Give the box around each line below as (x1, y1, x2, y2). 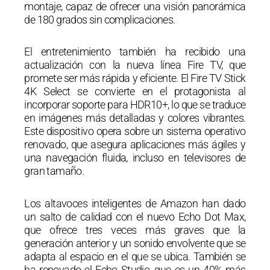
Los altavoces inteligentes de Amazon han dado (24, 196, 246, 210)
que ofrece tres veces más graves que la (24, 223, 246, 236)
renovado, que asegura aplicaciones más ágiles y (24, 138, 246, 151)
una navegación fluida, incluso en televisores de (24, 151, 246, 165)
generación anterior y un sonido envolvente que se (24, 236, 246, 250)
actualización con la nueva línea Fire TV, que (24, 58, 246, 72)
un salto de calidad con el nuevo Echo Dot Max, (24, 210, 246, 223)
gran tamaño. (24, 165, 84, 178)
